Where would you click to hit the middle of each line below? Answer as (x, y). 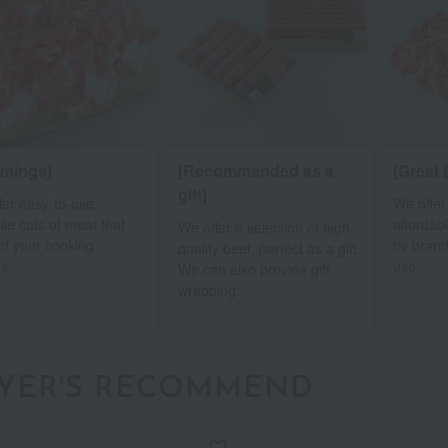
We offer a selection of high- (266, 227)
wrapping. (208, 290)
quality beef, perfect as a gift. (269, 248)
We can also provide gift (253, 269)
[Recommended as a (255, 171)
